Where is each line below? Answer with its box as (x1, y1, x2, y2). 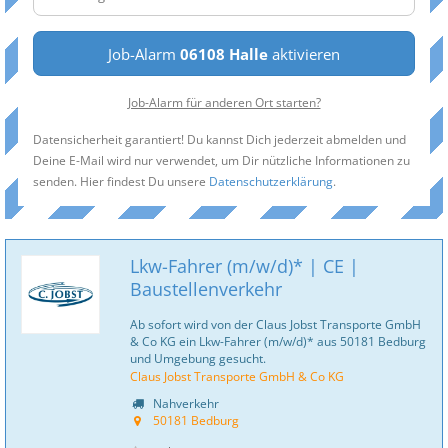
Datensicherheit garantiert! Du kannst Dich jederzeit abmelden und (33, 131, 406, 147)
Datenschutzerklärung (209, 173, 333, 189)
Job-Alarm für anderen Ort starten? (127, 94, 321, 110)
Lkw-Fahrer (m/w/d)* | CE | (130, 254, 359, 278)
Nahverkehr (150, 395, 219, 411)
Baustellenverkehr (130, 277, 282, 301)
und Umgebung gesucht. (130, 350, 266, 366)
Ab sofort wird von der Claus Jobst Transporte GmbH (130, 316, 421, 332)
